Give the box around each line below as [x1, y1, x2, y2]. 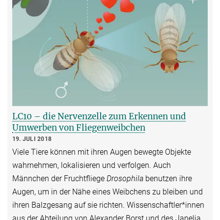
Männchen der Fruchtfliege [12, 174, 107, 184]
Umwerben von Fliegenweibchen [12, 122, 145, 133]
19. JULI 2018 [12, 135, 52, 142]
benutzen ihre [143, 174, 192, 184]
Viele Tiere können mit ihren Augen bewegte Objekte [12, 147, 191, 157]
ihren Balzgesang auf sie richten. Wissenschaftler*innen [12, 200, 204, 210]
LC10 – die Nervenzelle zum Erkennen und [12, 110, 186, 122]
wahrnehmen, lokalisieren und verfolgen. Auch [12, 161, 171, 170]
